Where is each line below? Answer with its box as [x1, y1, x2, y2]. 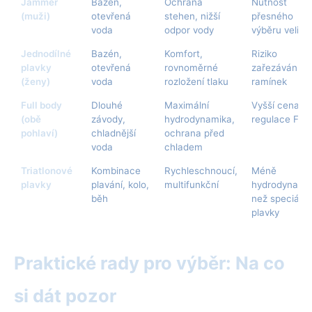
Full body [21, 100, 62, 111]
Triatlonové [21, 165, 72, 177]
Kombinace [91, 165, 141, 177]
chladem [164, 141, 203, 153]
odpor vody [164, 24, 214, 36]
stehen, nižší [164, 10, 220, 22]
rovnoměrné [164, 62, 218, 74]
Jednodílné [21, 48, 71, 60]
